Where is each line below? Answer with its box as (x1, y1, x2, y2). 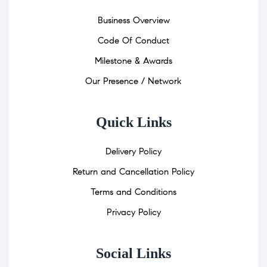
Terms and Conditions (91, 186, 176, 197)
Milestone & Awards (95, 55, 172, 66)
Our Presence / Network (85, 75, 182, 86)
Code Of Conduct (98, 35, 169, 46)
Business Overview (97, 14, 170, 26)
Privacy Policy (106, 206, 161, 218)
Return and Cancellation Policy (73, 166, 194, 177)
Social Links (96, 245, 171, 261)
